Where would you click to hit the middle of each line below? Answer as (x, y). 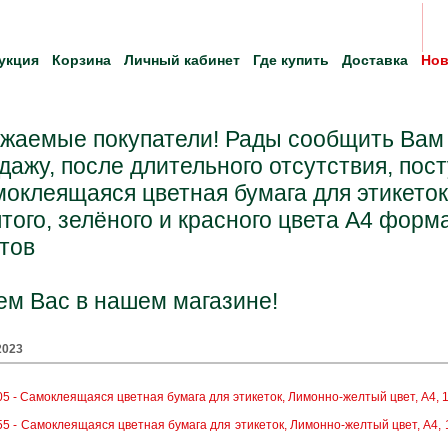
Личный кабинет (182, 60)
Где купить (291, 60)
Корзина (81, 60)
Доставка (375, 60)
